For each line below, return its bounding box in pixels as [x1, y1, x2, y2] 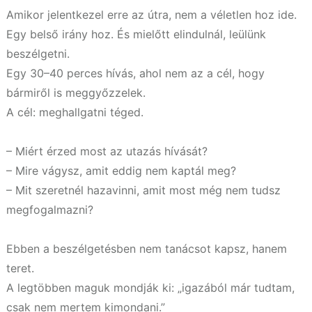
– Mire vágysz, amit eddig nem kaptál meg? [6, 163, 236, 178]
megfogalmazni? [6, 202, 93, 217]
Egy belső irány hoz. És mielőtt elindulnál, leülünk [6, 26, 266, 41]
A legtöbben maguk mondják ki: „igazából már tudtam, [6, 280, 295, 295]
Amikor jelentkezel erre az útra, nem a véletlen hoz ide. [6, 7, 297, 22]
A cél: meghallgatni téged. [6, 104, 143, 119]
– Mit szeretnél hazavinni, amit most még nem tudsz [6, 182, 281, 197]
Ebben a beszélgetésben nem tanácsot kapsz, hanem [6, 241, 287, 256]
